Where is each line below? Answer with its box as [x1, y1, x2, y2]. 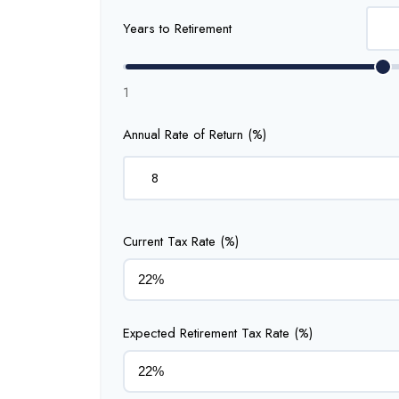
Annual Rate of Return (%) [123, 124, 266, 144]
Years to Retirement [123, 18, 232, 38]
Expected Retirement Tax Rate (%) [123, 322, 313, 343]
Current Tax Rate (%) [123, 231, 239, 251]
